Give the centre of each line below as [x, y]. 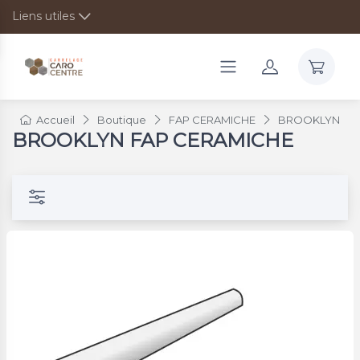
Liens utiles [43, 16]
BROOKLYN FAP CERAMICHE [153, 140]
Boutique [122, 119]
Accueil [55, 119]
